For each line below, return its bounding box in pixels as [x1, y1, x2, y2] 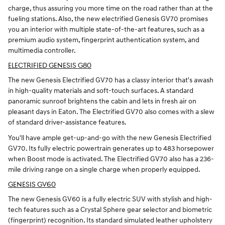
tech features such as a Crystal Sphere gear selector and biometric [8, 205, 212, 214]
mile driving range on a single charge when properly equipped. [8, 165, 200, 174]
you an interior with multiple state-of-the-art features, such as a [8, 25, 204, 34]
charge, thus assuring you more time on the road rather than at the [8, 4, 213, 13]
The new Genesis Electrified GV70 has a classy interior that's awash [8, 76, 213, 85]
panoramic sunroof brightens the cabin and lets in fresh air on [8, 97, 196, 106]
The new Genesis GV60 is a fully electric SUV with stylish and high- [8, 195, 212, 204]
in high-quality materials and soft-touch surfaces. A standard [8, 86, 193, 95]
